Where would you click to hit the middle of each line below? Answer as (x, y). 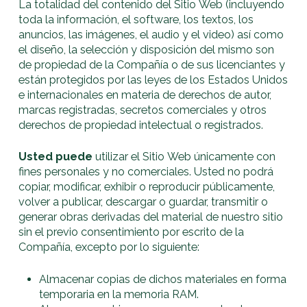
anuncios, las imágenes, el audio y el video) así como (151, 35)
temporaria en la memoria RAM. (119, 294)
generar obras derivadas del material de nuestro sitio (151, 217)
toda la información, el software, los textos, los (136, 20)
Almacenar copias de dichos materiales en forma (163, 279)
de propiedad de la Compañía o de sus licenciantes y (152, 65)
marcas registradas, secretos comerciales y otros (143, 110)
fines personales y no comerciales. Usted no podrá (146, 172)
